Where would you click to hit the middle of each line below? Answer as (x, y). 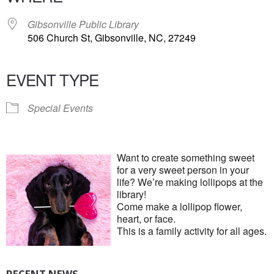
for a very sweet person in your (183, 170)
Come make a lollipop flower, (180, 206)
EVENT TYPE (52, 79)
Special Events (60, 108)
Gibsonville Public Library (83, 24)
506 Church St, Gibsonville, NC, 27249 (112, 38)
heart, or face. (148, 219)
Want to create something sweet (186, 157)
